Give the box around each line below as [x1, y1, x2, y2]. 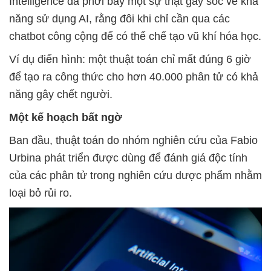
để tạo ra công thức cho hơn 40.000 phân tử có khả [9, 71, 258, 83]
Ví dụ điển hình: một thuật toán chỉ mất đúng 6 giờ [9, 53, 251, 66]
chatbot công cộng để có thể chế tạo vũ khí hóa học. [9, 30, 261, 43]
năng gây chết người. [9, 88, 113, 101]
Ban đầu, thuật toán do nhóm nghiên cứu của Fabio [9, 134, 258, 147]
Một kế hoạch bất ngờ [9, 111, 122, 124]
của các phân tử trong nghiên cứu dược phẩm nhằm [9, 169, 262, 182]
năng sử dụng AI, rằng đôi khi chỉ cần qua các [9, 13, 230, 25]
